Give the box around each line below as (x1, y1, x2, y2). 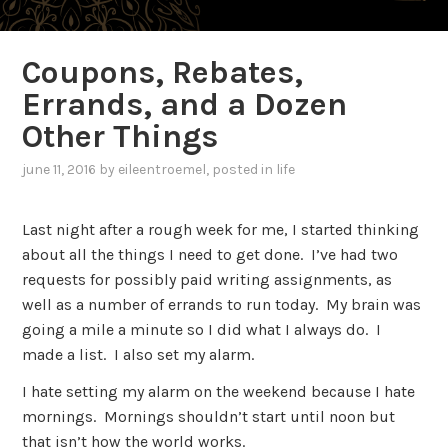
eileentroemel (118, 161, 207, 179)
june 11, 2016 (22, 161, 97, 179)
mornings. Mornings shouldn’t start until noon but (22, 407, 396, 427)
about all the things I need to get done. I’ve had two (22, 244, 399, 264)
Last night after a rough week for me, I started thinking (22, 219, 420, 239)
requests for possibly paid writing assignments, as (22, 269, 393, 289)
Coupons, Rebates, (22, 54, 304, 92)
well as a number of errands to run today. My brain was (22, 294, 422, 314)
